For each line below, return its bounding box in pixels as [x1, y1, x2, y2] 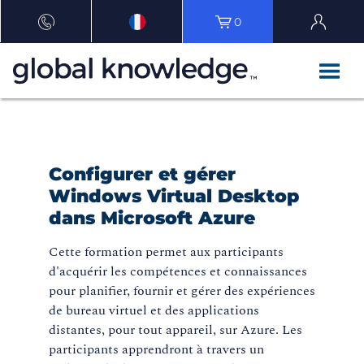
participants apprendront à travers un [49, 340, 264, 360]
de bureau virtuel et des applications [49, 301, 259, 321]
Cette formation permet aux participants [49, 242, 284, 262]
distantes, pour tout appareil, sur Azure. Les [49, 320, 302, 340]
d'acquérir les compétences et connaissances [49, 262, 307, 282]
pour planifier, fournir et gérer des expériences [49, 281, 315, 301]
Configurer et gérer [49, 163, 236, 186]
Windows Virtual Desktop [49, 185, 299, 208]
